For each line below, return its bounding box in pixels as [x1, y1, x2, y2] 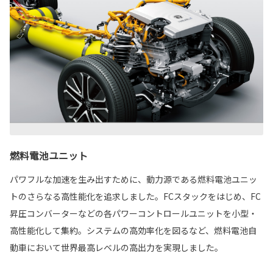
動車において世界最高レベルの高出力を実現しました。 [10, 241, 223, 254]
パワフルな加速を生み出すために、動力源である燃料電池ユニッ [10, 173, 257, 186]
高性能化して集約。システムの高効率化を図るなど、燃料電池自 [10, 224, 257, 237]
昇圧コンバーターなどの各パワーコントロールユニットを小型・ [10, 207, 257, 220]
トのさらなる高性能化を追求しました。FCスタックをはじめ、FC [10, 190, 261, 203]
